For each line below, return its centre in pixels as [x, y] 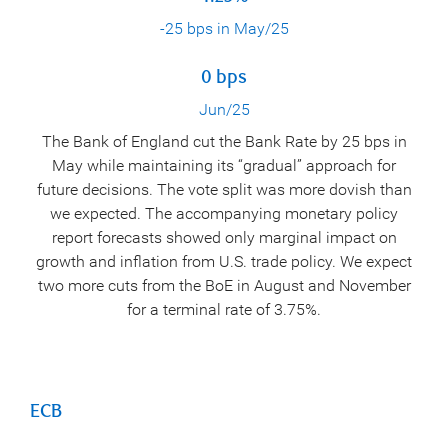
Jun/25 [224, 109]
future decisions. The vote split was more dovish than [224, 189]
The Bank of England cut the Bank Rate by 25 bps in [224, 141]
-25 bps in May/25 [224, 28]
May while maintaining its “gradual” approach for [224, 165]
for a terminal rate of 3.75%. [224, 309]
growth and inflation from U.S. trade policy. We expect [224, 261]
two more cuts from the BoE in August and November [224, 285]
